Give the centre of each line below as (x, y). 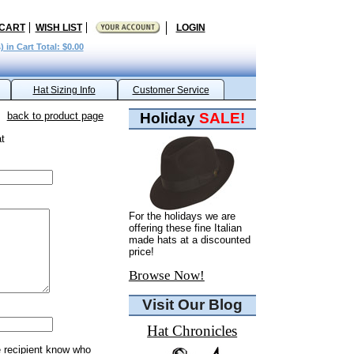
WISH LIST (58, 28)
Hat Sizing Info (64, 90)
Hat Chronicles (192, 330)
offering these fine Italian (185, 228)
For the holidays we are (182, 216)
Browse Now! (166, 276)
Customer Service (171, 90)
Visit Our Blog (192, 304)
